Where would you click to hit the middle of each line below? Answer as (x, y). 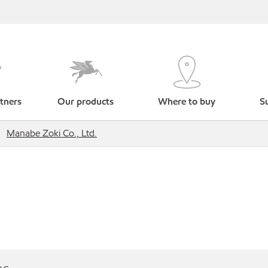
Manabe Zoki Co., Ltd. (52, 133)
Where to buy (187, 101)
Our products (86, 101)
